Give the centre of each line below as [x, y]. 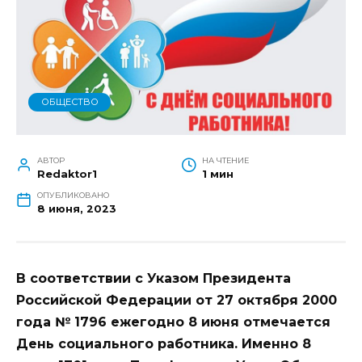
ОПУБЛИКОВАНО [73, 195]
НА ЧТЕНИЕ [225, 160]
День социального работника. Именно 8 [164, 343]
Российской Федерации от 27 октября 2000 [177, 300]
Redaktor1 [67, 174]
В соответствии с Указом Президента [154, 278]
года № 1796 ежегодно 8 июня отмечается [175, 322]
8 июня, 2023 [76, 208]
